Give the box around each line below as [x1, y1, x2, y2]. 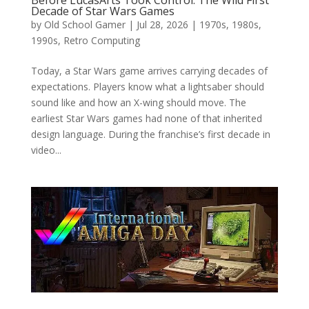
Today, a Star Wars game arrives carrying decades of [30, 63, 268, 77]
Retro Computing [63, 33, 140, 47]
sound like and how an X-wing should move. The [30, 95, 246, 109]
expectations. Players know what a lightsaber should [30, 79, 264, 93]
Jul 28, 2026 [136, 17, 188, 31]
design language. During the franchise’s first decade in [30, 127, 270, 141]
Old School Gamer [43, 17, 126, 31]
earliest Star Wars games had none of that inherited [30, 111, 262, 125]
